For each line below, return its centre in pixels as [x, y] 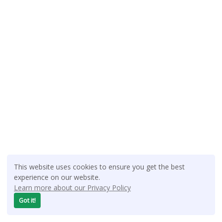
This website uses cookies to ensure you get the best [99, 166]
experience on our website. [57, 177]
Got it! [28, 200]
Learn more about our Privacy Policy [72, 187]
